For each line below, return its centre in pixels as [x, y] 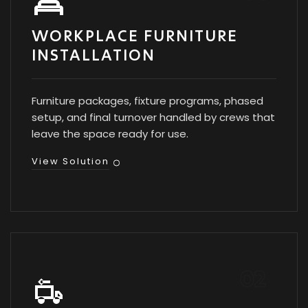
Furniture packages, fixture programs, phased [147, 101]
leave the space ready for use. [110, 134]
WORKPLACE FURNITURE [135, 35]
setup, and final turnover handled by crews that [153, 117]
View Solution [70, 161]
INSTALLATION [93, 55]
